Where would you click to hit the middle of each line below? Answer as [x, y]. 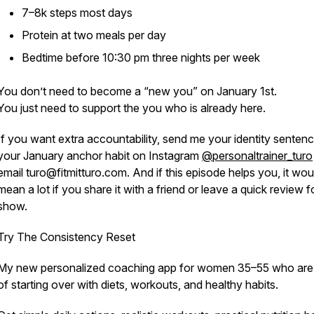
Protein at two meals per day [94, 35]
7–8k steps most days [77, 13]
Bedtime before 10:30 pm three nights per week [141, 57]
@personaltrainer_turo [257, 156]
